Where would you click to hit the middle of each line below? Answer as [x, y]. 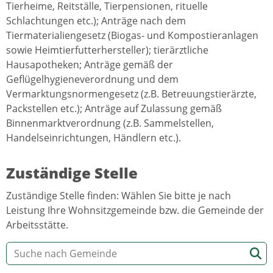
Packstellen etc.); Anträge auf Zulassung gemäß [114, 109]
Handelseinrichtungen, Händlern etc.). [94, 138]
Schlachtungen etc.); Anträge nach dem [96, 21]
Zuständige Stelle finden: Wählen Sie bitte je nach [119, 196]
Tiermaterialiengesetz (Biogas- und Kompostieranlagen [132, 36]
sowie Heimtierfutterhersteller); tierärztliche [107, 50]
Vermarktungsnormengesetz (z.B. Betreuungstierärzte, [131, 94]
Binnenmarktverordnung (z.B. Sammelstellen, [110, 123]
